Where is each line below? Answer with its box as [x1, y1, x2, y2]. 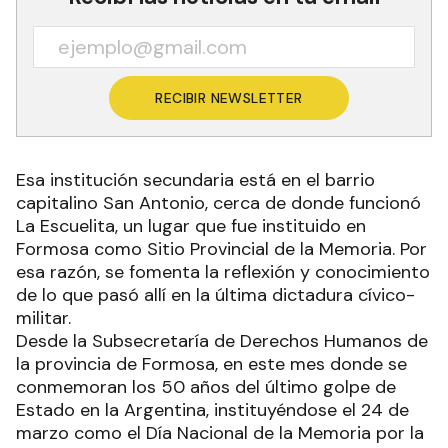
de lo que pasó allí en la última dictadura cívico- [16, 283, 415, 308]
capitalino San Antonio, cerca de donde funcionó [16, 191, 421, 216]
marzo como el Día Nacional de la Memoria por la [16, 421, 424, 446]
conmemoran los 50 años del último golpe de [16, 375, 396, 400]
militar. [16, 306, 71, 331]
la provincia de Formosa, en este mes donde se [16, 352, 407, 377]
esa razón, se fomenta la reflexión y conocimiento [16, 260, 430, 285]
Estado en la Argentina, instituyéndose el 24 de [16, 398, 409, 423]
